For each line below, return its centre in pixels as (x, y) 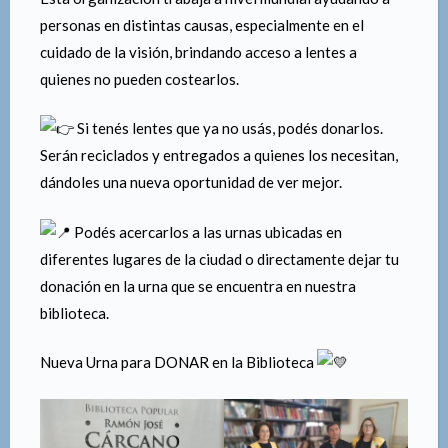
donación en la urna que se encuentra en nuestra (198, 285)
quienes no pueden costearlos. (139, 78)
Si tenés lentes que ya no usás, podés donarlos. (228, 128)
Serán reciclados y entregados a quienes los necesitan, (219, 155)
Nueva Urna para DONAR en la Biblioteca (178, 362)
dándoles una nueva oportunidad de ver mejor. (191, 182)
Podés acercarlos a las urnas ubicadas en (206, 231)
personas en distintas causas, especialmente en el (202, 24)
